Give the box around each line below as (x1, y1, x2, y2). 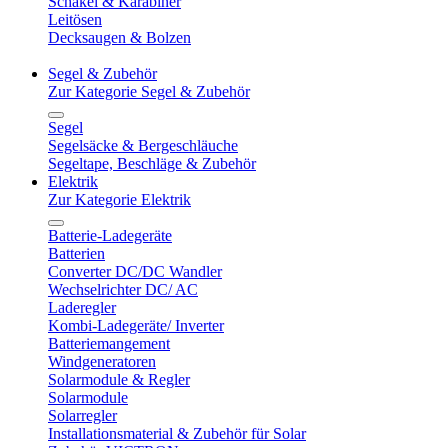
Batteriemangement (48, 335, 170, 352)
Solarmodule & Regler (48, 371, 190, 388)
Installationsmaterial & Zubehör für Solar (48, 425, 306, 442)
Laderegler (48, 299, 116, 316)
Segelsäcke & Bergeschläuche (48, 137, 238, 154)
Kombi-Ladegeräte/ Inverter (48, 317, 224, 334)
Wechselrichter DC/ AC (48, 281, 198, 298)
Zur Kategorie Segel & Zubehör (48, 83, 250, 100)
